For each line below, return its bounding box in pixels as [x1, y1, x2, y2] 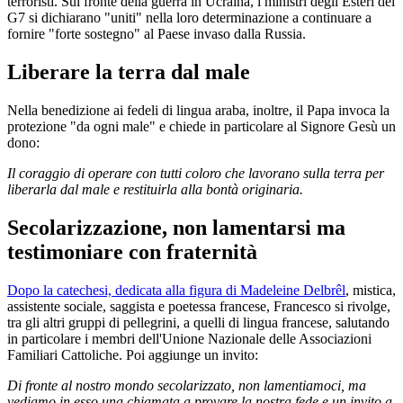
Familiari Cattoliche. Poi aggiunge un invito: [7, 346, 258, 363]
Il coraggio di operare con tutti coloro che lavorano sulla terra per [7, 166, 384, 182]
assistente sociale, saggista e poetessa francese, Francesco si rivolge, [7, 298, 390, 314]
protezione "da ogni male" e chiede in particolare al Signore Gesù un [7, 119, 396, 135]
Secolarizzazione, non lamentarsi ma [7, 216, 345, 240]
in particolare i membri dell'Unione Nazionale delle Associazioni [7, 330, 372, 346]
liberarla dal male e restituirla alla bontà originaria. [7, 182, 303, 198]
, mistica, [345, 282, 396, 298]
